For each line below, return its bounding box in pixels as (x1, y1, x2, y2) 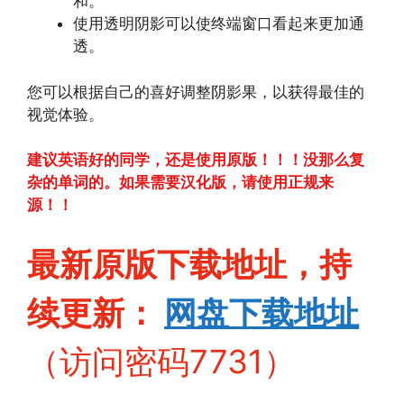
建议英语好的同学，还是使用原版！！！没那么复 (27, 151, 364, 169)
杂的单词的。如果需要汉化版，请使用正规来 (27, 173, 334, 191)
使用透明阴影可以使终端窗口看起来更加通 (73, 14, 364, 32)
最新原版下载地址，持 (27, 243, 352, 284)
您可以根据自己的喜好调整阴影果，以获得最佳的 (27, 82, 364, 101)
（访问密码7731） (27, 341, 296, 381)
